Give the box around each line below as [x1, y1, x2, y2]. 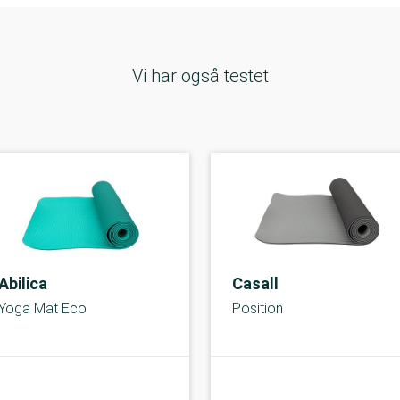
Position [232, 300, 283, 317]
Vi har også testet [131, 65, 269, 87]
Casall [232, 274, 279, 293]
